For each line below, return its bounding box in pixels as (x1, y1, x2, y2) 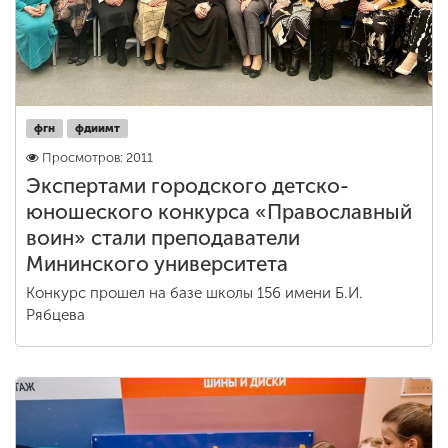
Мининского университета (26, 252, 288, 276)
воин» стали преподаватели (26, 226, 300, 250)
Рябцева (26, 306, 85, 324)
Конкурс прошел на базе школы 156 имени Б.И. (26, 284, 363, 302)
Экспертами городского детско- (26, 174, 349, 198)
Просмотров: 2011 (42, 150, 153, 165)
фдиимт (75, 121, 120, 135)
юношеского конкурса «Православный (26, 200, 412, 224)
